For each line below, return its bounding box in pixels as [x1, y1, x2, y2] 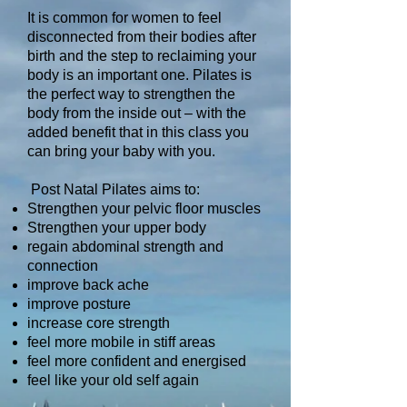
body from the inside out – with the [27, 105, 246, 121]
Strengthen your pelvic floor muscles [27, 201, 261, 216]
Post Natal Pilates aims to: [27, 182, 200, 197]
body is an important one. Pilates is [27, 67, 252, 83]
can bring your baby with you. [27, 144, 215, 159]
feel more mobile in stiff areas [27, 334, 219, 350]
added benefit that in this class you [27, 124, 249, 140]
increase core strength [27, 315, 174, 331]
